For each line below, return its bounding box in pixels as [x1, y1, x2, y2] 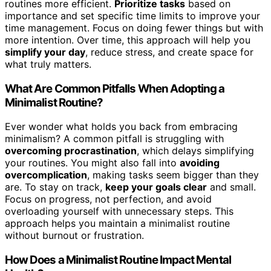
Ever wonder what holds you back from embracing [5, 120, 238, 133]
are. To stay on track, [5, 181, 105, 194]
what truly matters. [5, 57, 91, 70]
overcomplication [5, 169, 87, 181]
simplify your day [5, 45, 85, 58]
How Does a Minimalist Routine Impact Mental [5, 252, 231, 267]
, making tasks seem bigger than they [87, 169, 259, 181]
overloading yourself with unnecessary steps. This [5, 205, 233, 218]
